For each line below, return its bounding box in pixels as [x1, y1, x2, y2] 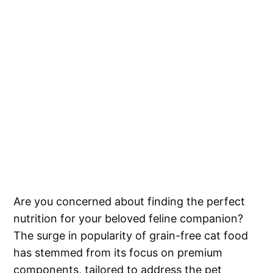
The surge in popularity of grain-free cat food [13, 229, 249, 243]
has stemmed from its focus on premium [13, 246, 223, 260]
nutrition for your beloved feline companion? [13, 212, 244, 225]
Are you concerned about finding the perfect [13, 195, 246, 208]
